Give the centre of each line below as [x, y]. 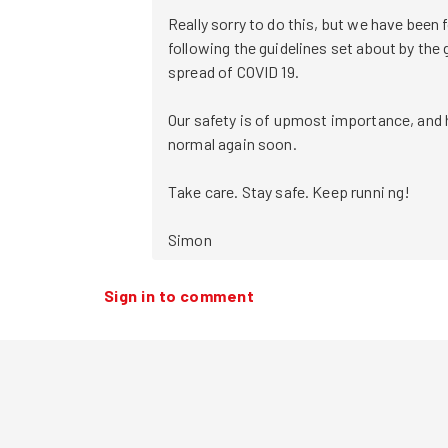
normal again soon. [232, 143]
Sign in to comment [179, 295]
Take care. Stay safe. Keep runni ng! [289, 191]
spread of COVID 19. [233, 71]
